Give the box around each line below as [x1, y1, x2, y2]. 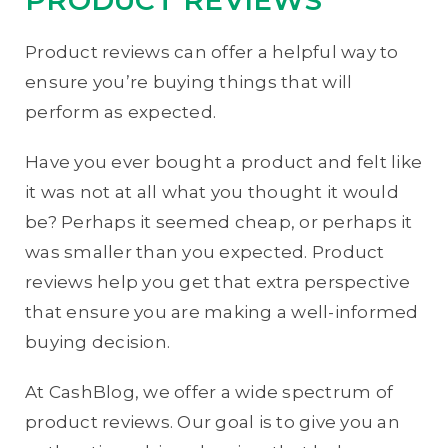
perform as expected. [25, 101, 216, 122]
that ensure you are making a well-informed [25, 301, 419, 322]
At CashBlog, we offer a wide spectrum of [25, 381, 393, 402]
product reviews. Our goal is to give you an [25, 411, 400, 432]
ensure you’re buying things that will [25, 71, 353, 92]
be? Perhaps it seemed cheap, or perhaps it [25, 211, 413, 232]
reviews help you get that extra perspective [25, 271, 410, 292]
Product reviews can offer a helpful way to [25, 41, 399, 62]
